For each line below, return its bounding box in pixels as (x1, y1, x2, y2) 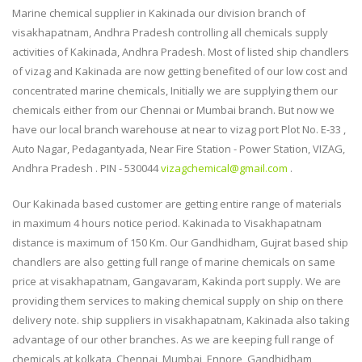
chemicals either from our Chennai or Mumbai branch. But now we (12, 103, 335, 117)
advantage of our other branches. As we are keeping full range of (12, 332, 334, 347)
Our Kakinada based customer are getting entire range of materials (12, 196, 342, 211)
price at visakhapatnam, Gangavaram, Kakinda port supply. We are (12, 274, 341, 288)
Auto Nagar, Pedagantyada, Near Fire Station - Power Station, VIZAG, (12, 141, 345, 156)
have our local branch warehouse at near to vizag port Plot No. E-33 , (12, 122, 346, 137)
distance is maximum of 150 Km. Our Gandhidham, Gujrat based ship (12, 235, 348, 250)
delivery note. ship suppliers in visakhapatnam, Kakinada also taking (12, 313, 349, 327)
